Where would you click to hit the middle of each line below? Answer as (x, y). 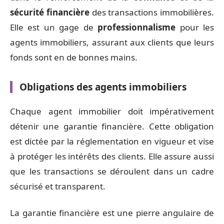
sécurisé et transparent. (58, 186)
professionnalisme (137, 27)
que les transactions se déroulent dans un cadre (112, 171)
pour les (195, 27)
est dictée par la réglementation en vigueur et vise (112, 141)
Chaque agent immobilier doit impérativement (112, 111)
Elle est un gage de (54, 27)
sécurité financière (50, 12)
